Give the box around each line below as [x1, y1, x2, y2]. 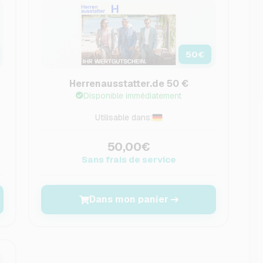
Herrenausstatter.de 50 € [69, 77, 188, 90]
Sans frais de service [81, 154, 176, 165]
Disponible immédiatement [83, 90, 182, 101]
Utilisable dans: [95, 112, 152, 123]
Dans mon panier [89, 193, 168, 205]
